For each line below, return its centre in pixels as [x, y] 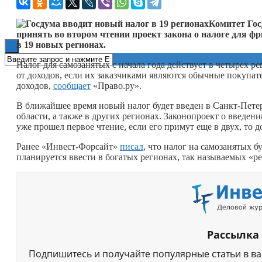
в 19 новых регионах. [61, 44]
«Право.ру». [116, 85]
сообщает [72, 85]
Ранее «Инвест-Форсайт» [68, 146]
